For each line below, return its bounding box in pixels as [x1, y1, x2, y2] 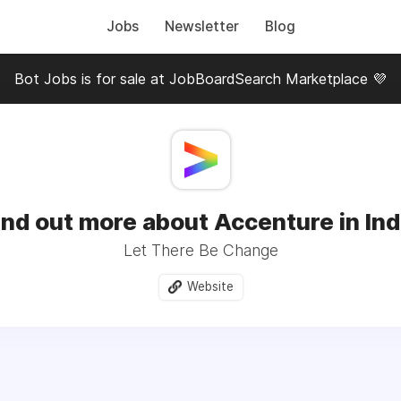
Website [186, 279, 234, 294]
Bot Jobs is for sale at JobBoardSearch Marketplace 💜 [14, 70, 387, 88]
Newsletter [164, 18, 239, 35]
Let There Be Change [123, 241, 278, 260]
